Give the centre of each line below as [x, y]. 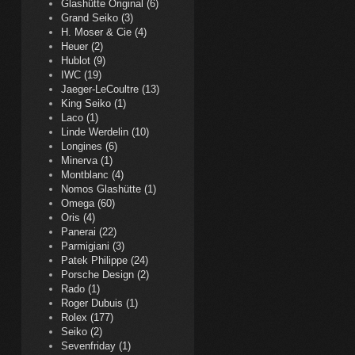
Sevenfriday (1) [96, 346]
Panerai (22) [89, 232]
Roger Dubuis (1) [99, 303]
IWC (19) [81, 75]
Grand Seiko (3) [97, 18]
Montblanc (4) [92, 175]
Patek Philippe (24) [105, 260]
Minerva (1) [87, 160]
